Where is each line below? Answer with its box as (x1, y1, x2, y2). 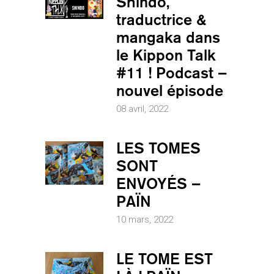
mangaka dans (116, 28, 220, 46)
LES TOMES (116, 138, 201, 157)
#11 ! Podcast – (116, 63, 227, 82)
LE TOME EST (116, 249, 213, 268)
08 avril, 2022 (116, 103, 168, 114)
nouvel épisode (116, 81, 223, 100)
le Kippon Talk (116, 45, 216, 64)
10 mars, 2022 (116, 213, 173, 225)
